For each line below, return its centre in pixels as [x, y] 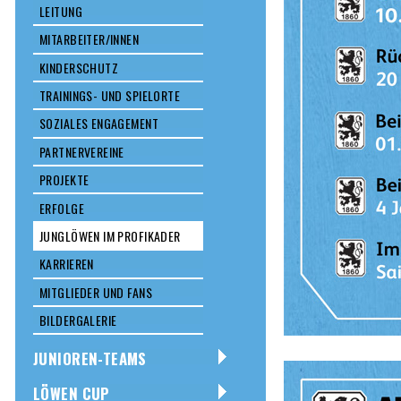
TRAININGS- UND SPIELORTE [110, 96]
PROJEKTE [64, 180]
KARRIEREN [67, 264]
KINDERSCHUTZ [79, 67]
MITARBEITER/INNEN [90, 39]
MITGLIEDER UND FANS [96, 292]
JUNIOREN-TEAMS [90, 359]
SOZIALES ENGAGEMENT [99, 124]
